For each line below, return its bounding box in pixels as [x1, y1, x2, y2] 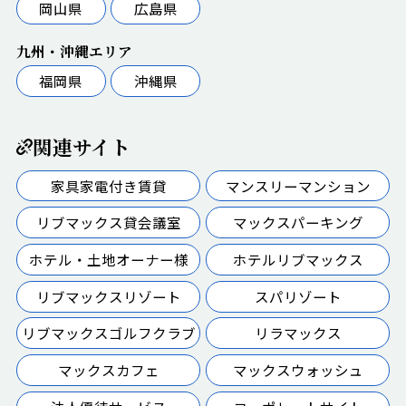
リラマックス [254, 323, 342, 343]
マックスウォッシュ [232, 360, 363, 381]
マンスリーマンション [225, 175, 371, 196]
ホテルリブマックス [232, 248, 363, 269]
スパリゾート [254, 285, 342, 306]
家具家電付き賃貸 [50, 175, 167, 196]
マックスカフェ [57, 360, 159, 381]
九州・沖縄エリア [15, 40, 132, 61]
